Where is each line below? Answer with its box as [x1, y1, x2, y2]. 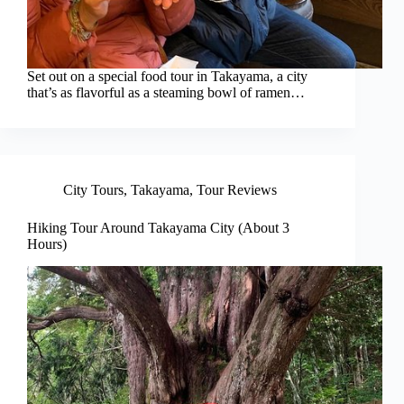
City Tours [63, 182, 124, 198]
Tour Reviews [197, 182, 277, 198]
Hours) [27, 236, 67, 252]
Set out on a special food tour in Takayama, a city [27, 69, 308, 85]
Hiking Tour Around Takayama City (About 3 [27, 220, 289, 236]
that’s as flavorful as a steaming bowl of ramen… [27, 85, 305, 101]
